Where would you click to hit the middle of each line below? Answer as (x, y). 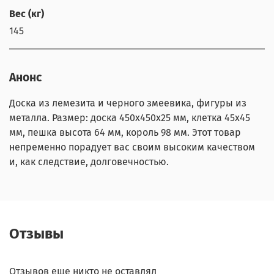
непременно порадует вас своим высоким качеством (132, 147)
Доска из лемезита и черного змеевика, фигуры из (128, 103)
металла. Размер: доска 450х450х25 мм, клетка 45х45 (130, 117)
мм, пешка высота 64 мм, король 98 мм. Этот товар (125, 132)
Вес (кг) (27, 13)
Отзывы (36, 234)
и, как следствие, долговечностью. (89, 161)
